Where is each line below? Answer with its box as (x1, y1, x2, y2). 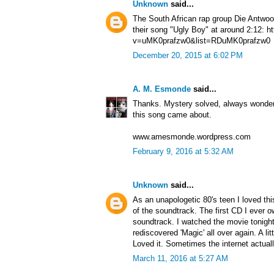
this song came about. (133, 110, 212, 120)
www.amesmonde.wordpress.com (133, 132, 251, 142)
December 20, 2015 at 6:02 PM (133, 51, 243, 61)
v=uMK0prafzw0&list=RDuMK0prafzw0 (133, 36, 270, 46)
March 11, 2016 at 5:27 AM (133, 254, 228, 264)
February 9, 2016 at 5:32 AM (133, 147, 234, 157)
